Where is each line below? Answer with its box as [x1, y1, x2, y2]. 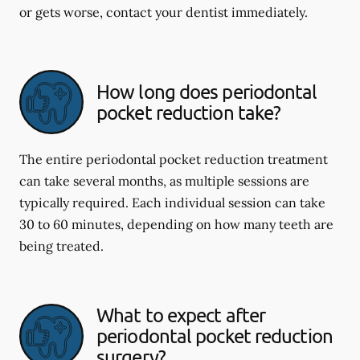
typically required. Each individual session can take [19, 194, 325, 211]
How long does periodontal [96, 80, 317, 103]
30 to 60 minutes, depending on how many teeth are [19, 216, 333, 232]
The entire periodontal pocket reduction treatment [19, 151, 328, 167]
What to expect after [96, 303, 266, 326]
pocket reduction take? [96, 100, 281, 124]
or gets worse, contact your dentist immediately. [19, 4, 308, 20]
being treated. [19, 238, 104, 254]
